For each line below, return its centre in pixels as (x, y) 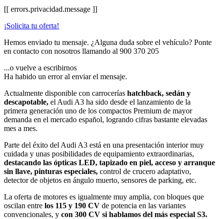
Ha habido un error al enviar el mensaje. (66, 76)
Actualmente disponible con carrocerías (66, 93)
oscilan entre (24, 205)
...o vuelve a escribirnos (40, 67)
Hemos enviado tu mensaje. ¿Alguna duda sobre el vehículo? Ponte (108, 42)
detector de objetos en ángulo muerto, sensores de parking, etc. (100, 180)
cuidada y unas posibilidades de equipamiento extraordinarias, (99, 153)
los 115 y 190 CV (73, 205)
